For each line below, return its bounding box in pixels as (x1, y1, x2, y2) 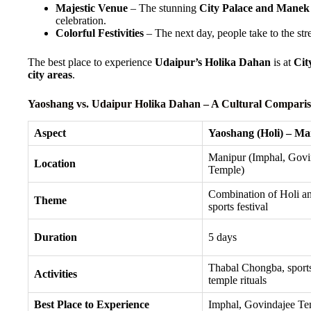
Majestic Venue (56, 2, 128, 15)
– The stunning (128, 2, 199, 15)
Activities (34, 267, 77, 280)
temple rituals (208, 274, 267, 286)
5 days (208, 230, 237, 243)
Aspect (34, 126, 66, 139)
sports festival (208, 200, 268, 212)
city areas (28, 69, 72, 81)
